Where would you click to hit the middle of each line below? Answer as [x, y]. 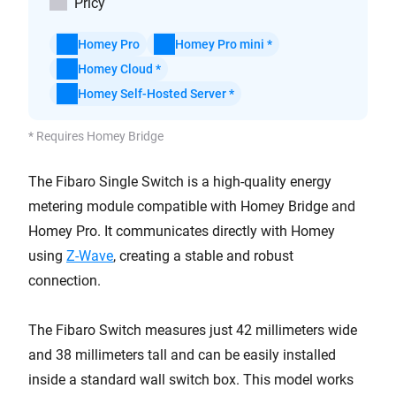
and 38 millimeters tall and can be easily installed [182, 355]
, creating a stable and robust [203, 256]
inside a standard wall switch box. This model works [191, 380]
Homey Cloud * [119, 69]
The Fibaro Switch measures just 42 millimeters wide [193, 330]
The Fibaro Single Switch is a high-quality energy [180, 182]
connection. [65, 281]
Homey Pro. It [72, 231]
